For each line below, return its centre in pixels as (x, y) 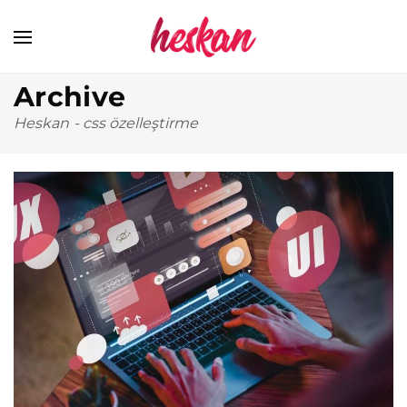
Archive (70, 97)
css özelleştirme (140, 123)
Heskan (42, 123)
